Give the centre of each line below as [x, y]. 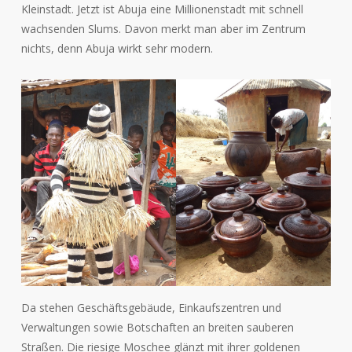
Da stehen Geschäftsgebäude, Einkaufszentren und [151, 307]
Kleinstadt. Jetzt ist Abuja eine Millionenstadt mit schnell [162, 9]
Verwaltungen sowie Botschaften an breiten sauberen [157, 327]
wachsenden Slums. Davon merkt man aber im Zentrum [163, 29]
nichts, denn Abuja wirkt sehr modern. [117, 48]
